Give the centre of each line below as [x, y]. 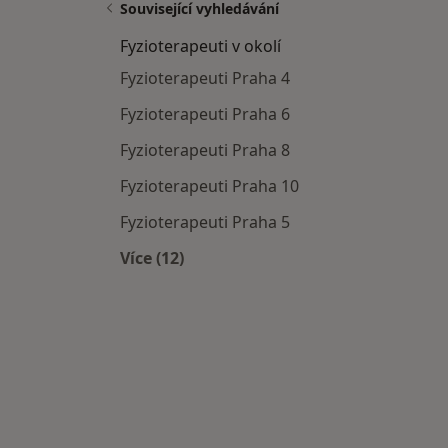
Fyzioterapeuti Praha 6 [205, 114]
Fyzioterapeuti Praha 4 [205, 78]
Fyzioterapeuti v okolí [200, 46]
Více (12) [152, 258]
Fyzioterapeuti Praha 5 [205, 222]
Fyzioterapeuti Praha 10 [209, 186]
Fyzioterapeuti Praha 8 [205, 150]
